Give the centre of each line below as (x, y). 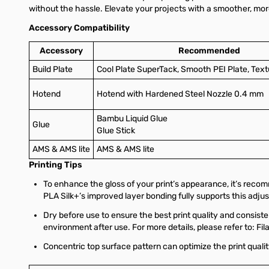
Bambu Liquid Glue (132, 118)
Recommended (209, 50)
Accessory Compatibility (79, 28)
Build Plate (53, 69)
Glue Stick (116, 130)
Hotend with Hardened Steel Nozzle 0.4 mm (180, 94)
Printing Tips (56, 165)
